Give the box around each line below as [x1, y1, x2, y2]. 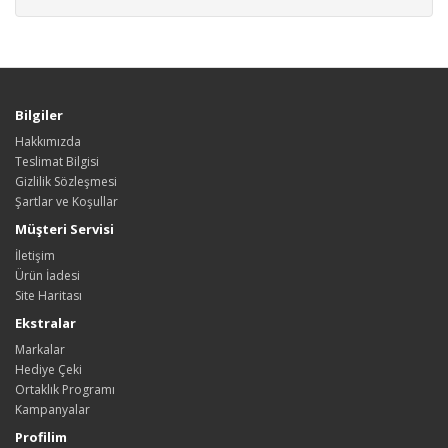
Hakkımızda [15, 132, 81, 150]
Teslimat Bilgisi [15, 152, 99, 170]
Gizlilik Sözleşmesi [15, 172, 117, 190]
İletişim [15, 246, 55, 264]
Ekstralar [15, 313, 76, 332]
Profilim [15, 427, 67, 446]
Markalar [15, 340, 65, 358]
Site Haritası [15, 286, 82, 304]
